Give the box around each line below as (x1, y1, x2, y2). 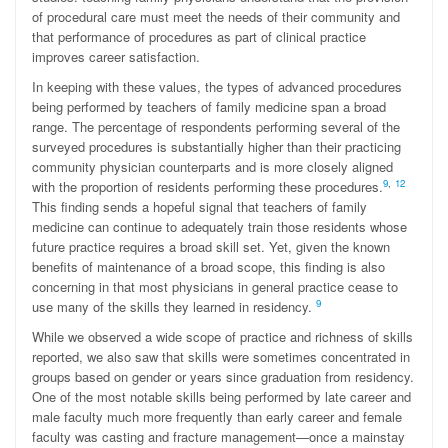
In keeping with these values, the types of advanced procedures (32, 77, 402, 96)
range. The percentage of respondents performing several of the (32, 117, 400, 136)
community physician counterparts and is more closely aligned (32, 157, 393, 176)
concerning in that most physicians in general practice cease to (32, 277, 398, 296)
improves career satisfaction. (32, 47, 200, 66)
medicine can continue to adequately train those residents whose (32, 217, 407, 236)
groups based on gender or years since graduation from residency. (32, 367, 414, 386)
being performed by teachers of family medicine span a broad (32, 97, 386, 116)
